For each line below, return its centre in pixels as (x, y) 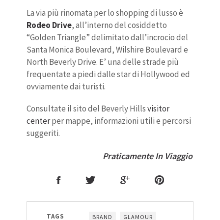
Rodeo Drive (49, 25)
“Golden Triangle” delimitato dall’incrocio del (107, 38)
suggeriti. (43, 133)
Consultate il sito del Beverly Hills (87, 109)
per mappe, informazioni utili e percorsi (121, 121)
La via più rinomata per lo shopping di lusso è (105, 13)
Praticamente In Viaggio (148, 156)
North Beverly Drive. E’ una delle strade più (103, 62)
